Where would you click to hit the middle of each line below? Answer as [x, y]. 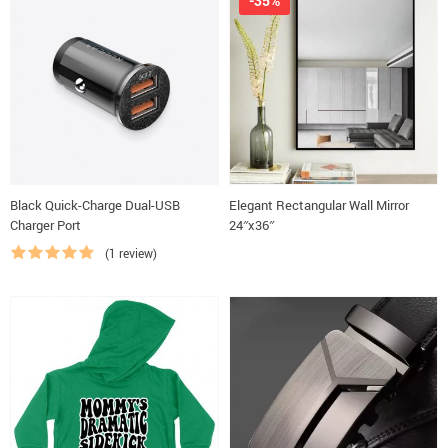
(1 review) [131, 253]
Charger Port [45, 225]
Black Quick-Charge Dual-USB [95, 205]
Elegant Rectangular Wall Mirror [319, 205]
